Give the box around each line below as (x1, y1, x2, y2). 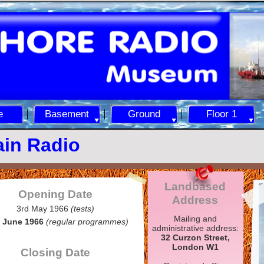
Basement (45, 108, 89, 120)
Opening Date (18, 188, 93, 200)
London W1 (171, 242, 219, 252)
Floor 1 (206, 108, 237, 120)
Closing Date (21, 246, 90, 259)
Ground (128, 108, 160, 120)
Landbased (164, 180, 226, 193)
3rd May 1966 (16, 204, 71, 214)
